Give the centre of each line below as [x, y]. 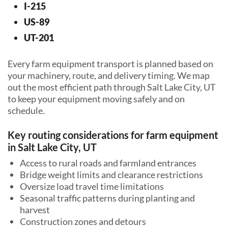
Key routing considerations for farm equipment [113, 135]
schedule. [26, 110]
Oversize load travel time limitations [92, 186]
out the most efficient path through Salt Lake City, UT [112, 87]
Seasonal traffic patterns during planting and [107, 198]
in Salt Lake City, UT [52, 147]
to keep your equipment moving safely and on [96, 98]
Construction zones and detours [83, 221]
